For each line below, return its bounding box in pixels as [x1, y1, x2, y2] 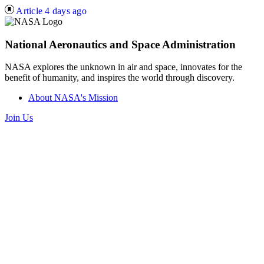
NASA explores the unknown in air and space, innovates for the [5, 62, 242, 72]
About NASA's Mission [28, 93, 118, 103]
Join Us [5, 113, 33, 123]
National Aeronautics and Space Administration [5, 38, 236, 51]
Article [16, 6, 42, 16]
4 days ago [45, 6, 87, 16]
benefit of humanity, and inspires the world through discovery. [5, 72, 235, 83]
